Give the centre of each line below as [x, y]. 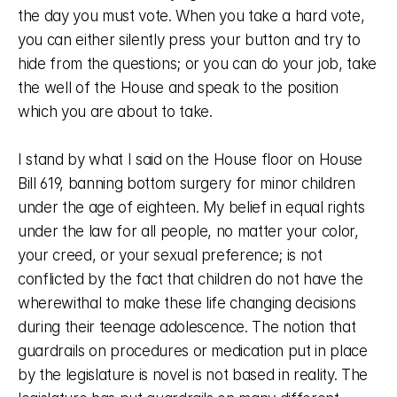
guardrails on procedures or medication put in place [193, 351]
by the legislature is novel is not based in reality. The [193, 375]
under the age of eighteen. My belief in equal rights [191, 207]
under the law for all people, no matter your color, [188, 231]
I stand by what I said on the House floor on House [191, 160]
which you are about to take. [117, 112]
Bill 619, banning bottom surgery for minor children [187, 183]
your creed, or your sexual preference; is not [170, 255]
